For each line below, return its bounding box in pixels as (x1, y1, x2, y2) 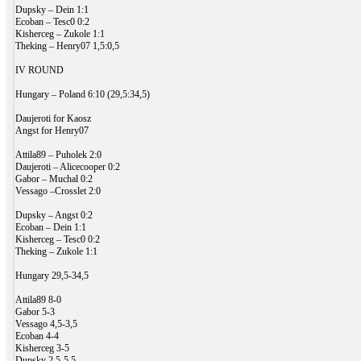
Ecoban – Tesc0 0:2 (15, 15, 89, 27)
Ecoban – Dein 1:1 (15, 221, 86, 233)
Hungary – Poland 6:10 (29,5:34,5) (15, 88, 150, 100)
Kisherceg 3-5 (15, 342, 69, 354)
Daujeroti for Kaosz (15, 112, 91, 124)
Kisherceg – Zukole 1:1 (15, 27, 105, 39)
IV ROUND (15, 64, 64, 76)
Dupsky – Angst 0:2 (15, 209, 93, 221)
